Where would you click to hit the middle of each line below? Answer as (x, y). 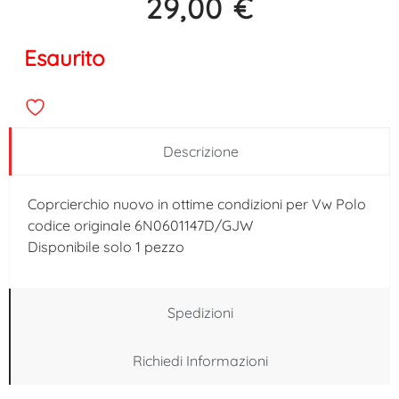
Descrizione (201, 151)
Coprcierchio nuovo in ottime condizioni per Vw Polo (197, 204)
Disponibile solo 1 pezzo (106, 246)
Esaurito (64, 58)
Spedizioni (200, 312)
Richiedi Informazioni (200, 360)
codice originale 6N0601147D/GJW (140, 225)
